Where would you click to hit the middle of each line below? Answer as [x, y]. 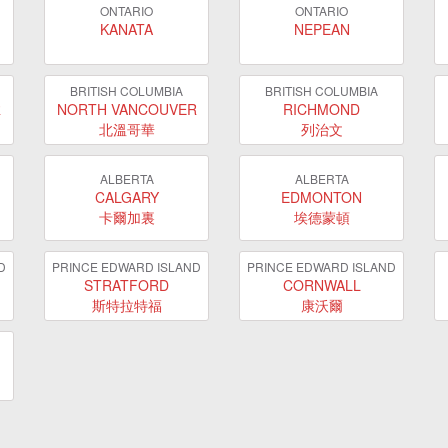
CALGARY [126, 196]
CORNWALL [321, 284]
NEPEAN [321, 29]
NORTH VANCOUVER [126, 108]
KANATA [126, 29]
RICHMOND [321, 108]
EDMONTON [321, 196]
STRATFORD [126, 284]
